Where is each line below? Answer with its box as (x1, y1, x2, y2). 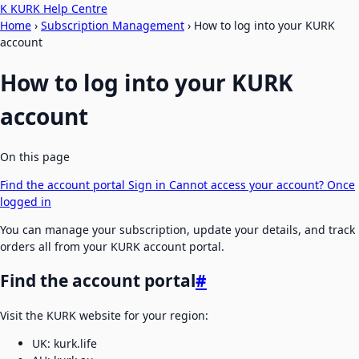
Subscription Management (41, 18, 184, 33)
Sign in (128, 176, 169, 192)
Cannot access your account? (169, 176, 327, 192)
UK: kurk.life (32, 336, 97, 352)
